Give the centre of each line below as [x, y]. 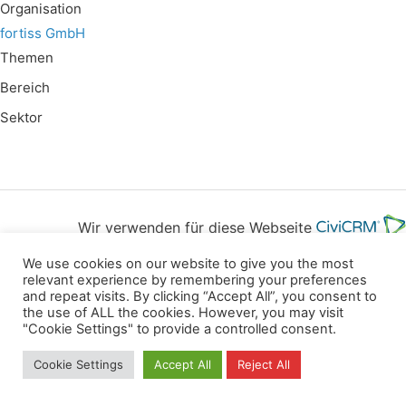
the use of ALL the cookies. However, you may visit [183, 313]
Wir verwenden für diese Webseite [197, 227]
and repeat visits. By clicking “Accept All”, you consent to [200, 296]
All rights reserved [203, 336]
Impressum [317, 279]
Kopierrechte [209, 279]
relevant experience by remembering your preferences [195, 280]
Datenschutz [95, 279]
